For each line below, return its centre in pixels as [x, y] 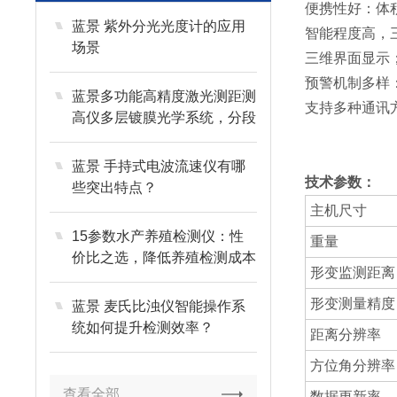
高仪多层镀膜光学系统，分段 [164, 117]
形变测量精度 [352, 304]
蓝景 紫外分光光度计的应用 [159, 26]
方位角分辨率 [352, 366]
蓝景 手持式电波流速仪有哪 [159, 166]
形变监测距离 [352, 272]
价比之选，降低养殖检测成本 [164, 257]
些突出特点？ [115, 187]
